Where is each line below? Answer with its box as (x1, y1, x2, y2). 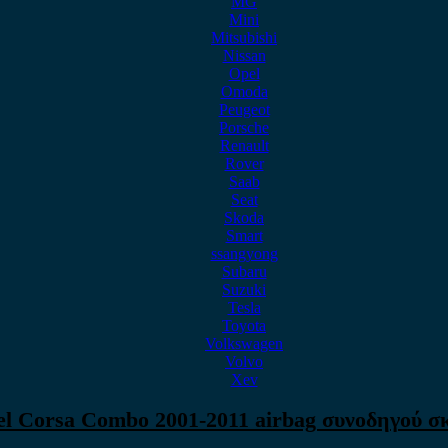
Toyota (222, 317, 266, 334)
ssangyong (210, 245, 278, 262)
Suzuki (222, 281, 266, 298)
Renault (219, 137, 269, 154)
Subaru (221, 263, 267, 280)
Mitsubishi (211, 29, 277, 46)
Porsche (219, 119, 269, 136)
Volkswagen (205, 335, 283, 352)
